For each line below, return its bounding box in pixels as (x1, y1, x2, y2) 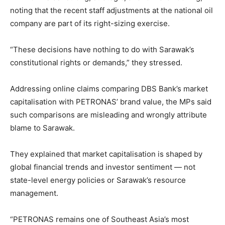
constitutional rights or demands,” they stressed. (10, 58, 182, 68)
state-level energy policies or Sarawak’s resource (10, 175, 186, 185)
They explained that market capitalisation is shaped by (10, 149, 202, 159)
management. (10, 188, 58, 198)
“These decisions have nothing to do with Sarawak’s (10, 45, 194, 55)
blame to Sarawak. (10, 123, 75, 133)
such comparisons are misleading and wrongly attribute (10, 110, 207, 120)
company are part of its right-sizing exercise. (10, 19, 170, 29)
